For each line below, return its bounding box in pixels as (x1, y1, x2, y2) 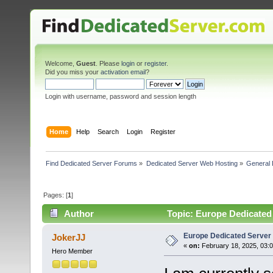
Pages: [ (43, 191, 68, 199)
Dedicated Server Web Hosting (146, 159, 238, 167)
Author (64, 208, 94, 219)
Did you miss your (45, 68, 101, 76)
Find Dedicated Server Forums (46, 159, 138, 167)
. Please (96, 60, 121, 67)
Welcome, (45, 60, 76, 67)
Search (97, 127, 119, 135)
